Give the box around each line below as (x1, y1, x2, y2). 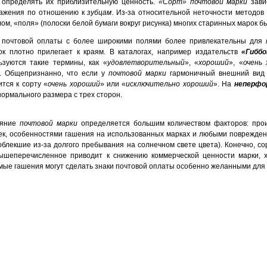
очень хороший (48, 80, 100, 88)
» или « (100, 80, 126, 88)
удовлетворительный (107, 58, 185, 67)
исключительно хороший (126, 80, 213, 88)
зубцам (87, 8, 112, 17)
